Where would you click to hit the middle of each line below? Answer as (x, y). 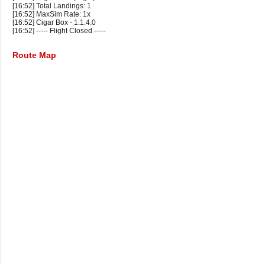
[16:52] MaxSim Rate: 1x (51, 14)
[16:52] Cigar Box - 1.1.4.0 (54, 23)
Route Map (34, 55)
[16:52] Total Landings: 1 (52, 6)
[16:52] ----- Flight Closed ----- (59, 31)
